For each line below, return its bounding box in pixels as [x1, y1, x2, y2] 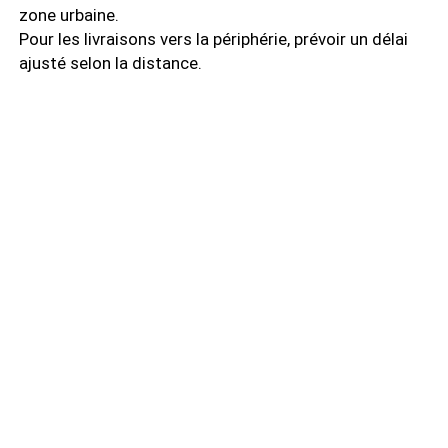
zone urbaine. [19, 5, 119, 25]
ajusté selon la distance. [19, 53, 202, 73]
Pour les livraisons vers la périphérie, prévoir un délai [19, 29, 408, 49]
